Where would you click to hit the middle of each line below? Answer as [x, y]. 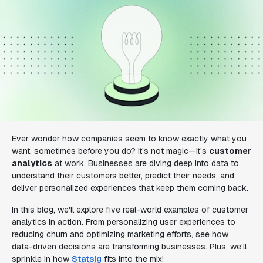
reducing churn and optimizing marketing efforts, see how [120, 234]
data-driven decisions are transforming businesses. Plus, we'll [129, 247]
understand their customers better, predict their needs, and [123, 176]
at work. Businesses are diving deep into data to [146, 163]
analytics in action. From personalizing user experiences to [124, 222]
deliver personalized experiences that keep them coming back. [130, 188]
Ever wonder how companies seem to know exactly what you [129, 139]
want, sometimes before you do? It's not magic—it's [110, 151]
